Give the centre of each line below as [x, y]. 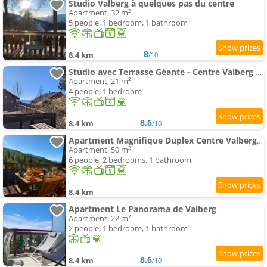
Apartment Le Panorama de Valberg [142, 209]
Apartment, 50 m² [100, 150]
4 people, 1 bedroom [105, 91]
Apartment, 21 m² [100, 81]
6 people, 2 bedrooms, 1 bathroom [130, 160]
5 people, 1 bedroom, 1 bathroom [128, 23]
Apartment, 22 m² [100, 218]
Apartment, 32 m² [100, 13]
